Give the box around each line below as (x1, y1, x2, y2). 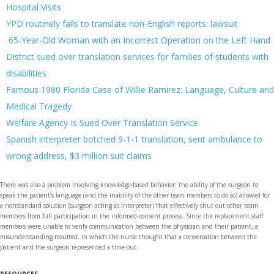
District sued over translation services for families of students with (6, 51, 268, 63)
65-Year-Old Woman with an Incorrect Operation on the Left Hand (6, 34, 270, 46)
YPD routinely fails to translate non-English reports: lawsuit (6, 18, 238, 30)
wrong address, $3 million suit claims (6, 150, 152, 162)
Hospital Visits (6, 1, 61, 13)
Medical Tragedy (6, 100, 72, 113)
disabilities (6, 67, 46, 80)
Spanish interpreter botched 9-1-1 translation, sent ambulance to (6, 133, 262, 146)
